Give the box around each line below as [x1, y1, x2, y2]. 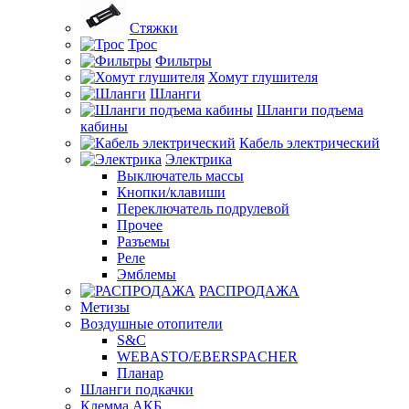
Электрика [165, 152, 232, 167]
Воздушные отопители [80, 316, 223, 331]
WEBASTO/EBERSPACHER [117, 349, 298, 364]
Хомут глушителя [208, 69, 318, 85]
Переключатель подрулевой [117, 201, 289, 216]
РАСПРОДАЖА [199, 283, 299, 299]
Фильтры [155, 53, 212, 68]
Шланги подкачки [80, 382, 194, 397]
